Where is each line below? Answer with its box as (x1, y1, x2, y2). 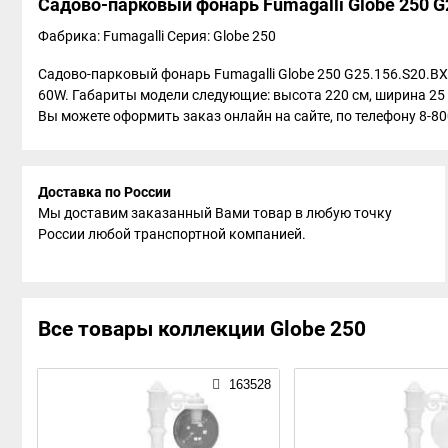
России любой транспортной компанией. (38, 226, 306, 242)
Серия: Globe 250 (167, 28, 279, 44)
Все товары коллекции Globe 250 (38, 317, 366, 341)
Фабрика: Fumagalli (38, 28, 167, 44)
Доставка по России (38, 184, 171, 200)
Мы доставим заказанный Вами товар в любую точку (38, 205, 392, 221)
